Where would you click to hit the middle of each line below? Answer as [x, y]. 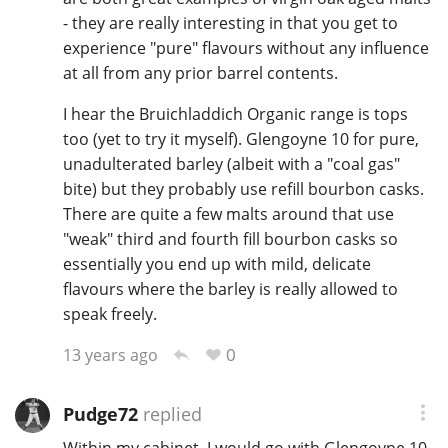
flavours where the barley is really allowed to [230, 289]
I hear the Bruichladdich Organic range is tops [235, 114]
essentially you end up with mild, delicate [216, 264]
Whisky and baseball [178, 159]
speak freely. [109, 314]
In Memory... [148, 75]
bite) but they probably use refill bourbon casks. [243, 189]
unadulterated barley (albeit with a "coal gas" [231, 164]
